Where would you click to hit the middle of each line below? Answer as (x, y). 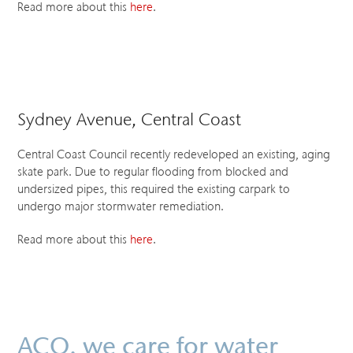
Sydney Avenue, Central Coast (130, 119)
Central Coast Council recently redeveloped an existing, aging (174, 154)
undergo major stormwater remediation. (121, 206)
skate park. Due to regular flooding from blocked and (153, 171)
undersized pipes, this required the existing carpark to (154, 189)
